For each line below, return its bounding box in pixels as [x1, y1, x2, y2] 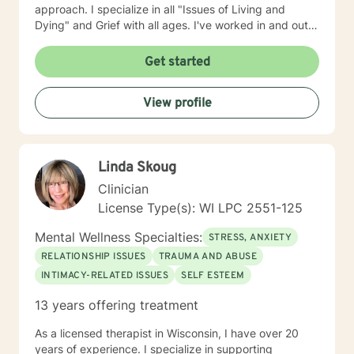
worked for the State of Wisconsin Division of [35, 50, 265, 63]
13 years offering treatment [35, 297, 198, 313]
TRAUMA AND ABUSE [158, 250, 258, 263]
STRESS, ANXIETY [209, 232, 292, 244]
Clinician [98, 181, 149, 197]
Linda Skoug [98, 159, 176, 177]
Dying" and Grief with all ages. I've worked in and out [35, 18, 308, 32]
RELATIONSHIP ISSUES [41, 250, 146, 263]
